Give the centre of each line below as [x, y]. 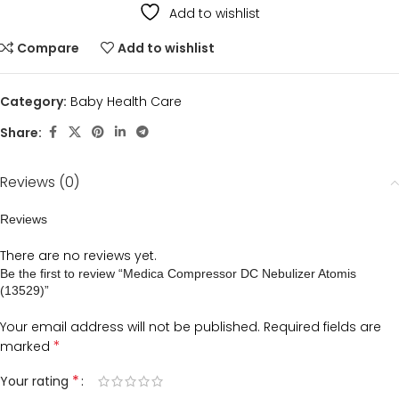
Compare [49, 48]
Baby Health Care [126, 102]
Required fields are [322, 327]
